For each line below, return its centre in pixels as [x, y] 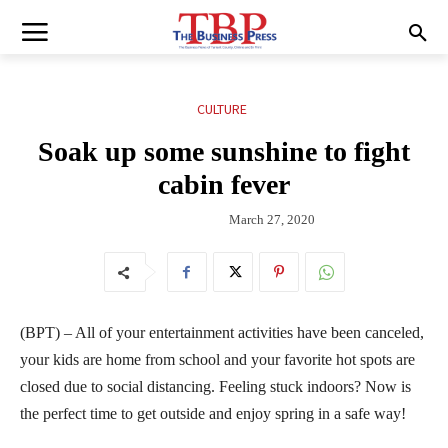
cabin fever [224, 185]
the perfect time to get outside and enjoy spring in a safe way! [213, 413]
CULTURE [221, 109]
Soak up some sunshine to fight [224, 152]
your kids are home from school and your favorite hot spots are [217, 359]
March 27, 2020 [272, 219]
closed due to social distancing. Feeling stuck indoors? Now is [215, 386]
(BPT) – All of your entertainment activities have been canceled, [222, 332]
